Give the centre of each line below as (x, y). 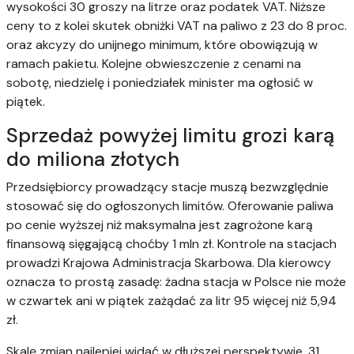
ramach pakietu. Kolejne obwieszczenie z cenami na (154, 63)
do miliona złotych (93, 159)
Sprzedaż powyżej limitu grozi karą (170, 135)
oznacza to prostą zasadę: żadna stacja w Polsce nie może (176, 281)
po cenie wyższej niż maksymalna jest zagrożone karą (160, 224)
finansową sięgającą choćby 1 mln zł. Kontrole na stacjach (171, 243)
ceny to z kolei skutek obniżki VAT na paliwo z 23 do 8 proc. (177, 25)
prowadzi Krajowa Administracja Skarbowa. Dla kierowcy (169, 262)
